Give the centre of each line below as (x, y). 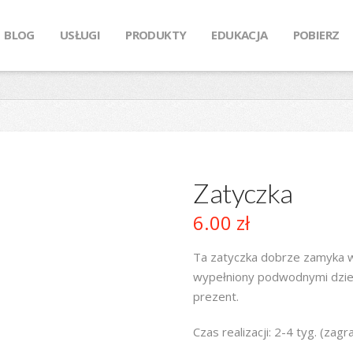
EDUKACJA (240, 35)
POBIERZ (316, 35)
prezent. (216, 297)
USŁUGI (80, 35)
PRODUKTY (156, 35)
